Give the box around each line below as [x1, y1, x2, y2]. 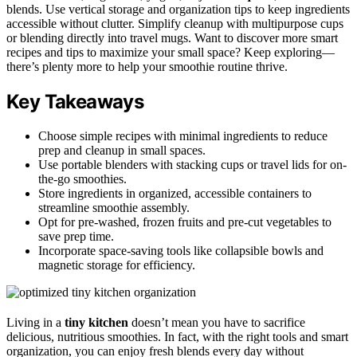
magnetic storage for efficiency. [38, 257, 195, 272]
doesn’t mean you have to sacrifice [128, 315, 305, 329]
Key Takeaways [6, 90, 144, 114]
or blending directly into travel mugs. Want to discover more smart [6, 31, 338, 45]
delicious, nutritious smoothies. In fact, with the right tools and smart [6, 329, 348, 343]
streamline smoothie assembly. [38, 200, 190, 214]
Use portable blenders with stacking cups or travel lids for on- [38, 157, 347, 171]
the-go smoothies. [38, 171, 127, 186]
